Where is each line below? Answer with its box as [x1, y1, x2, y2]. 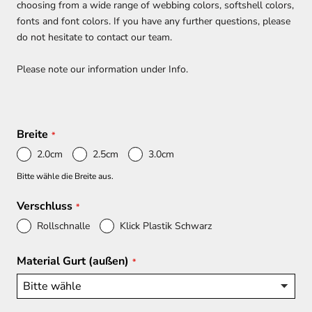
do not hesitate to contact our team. [17, 31, 172, 45]
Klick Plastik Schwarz [120, 219, 212, 233]
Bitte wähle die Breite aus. [17, 171, 114, 182]
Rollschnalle [37, 219, 90, 233]
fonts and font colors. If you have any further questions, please [17, 15, 290, 29]
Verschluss [17, 198, 72, 214]
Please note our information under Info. [17, 62, 188, 76]
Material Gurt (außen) [17, 253, 129, 270]
